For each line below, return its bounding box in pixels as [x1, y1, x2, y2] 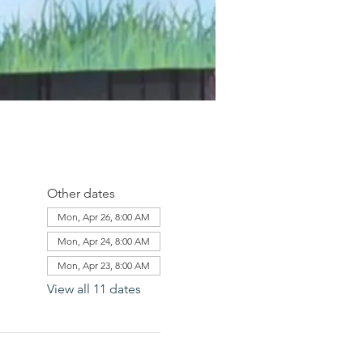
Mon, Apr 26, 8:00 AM [57, 211, 150, 223]
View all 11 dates [46, 281, 141, 297]
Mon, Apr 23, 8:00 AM [57, 259, 150, 271]
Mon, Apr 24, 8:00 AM [57, 235, 150, 247]
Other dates [46, 186, 115, 201]
